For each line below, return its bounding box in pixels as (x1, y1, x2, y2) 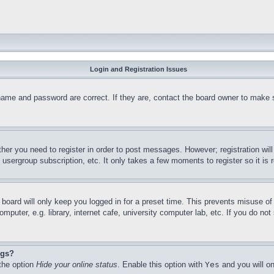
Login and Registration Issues (89, 65, 187, 73)
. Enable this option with (117, 260, 205, 270)
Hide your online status (36, 260, 117, 270)
